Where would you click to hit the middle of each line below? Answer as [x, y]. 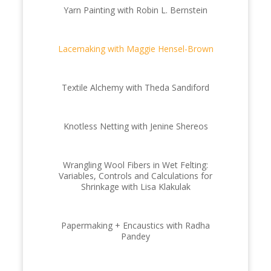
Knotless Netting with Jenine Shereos [135, 126]
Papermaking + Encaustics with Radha [135, 225]
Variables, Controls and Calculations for [135, 175]
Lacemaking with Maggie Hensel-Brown [135, 48]
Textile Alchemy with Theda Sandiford [135, 87]
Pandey [135, 236]
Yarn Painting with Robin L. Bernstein [135, 10]
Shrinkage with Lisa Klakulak [135, 186]
